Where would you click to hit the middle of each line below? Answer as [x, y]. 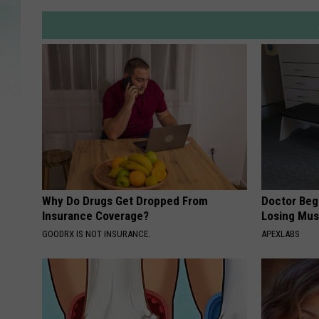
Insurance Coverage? [95, 216]
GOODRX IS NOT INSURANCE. [96, 234]
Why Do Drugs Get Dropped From [125, 201]
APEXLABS [281, 234]
